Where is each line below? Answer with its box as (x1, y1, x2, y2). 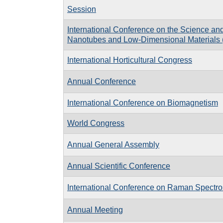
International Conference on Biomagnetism (67, 98, 218, 107)
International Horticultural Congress (67, 55, 192, 64)
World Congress (67, 118, 124, 127)
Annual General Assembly (67, 140, 159, 149)
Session (67, 4, 96, 13)
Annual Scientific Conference (67, 161, 170, 170)
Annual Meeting (67, 205, 123, 214)
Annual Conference (67, 77, 136, 86)
